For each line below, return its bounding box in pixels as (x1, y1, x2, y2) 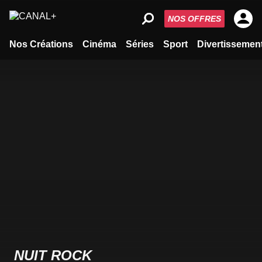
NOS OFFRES (168, 14, 221, 23)
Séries (126, 39, 154, 49)
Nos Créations (9, 39, 73, 49)
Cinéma (82, 39, 116, 49)
